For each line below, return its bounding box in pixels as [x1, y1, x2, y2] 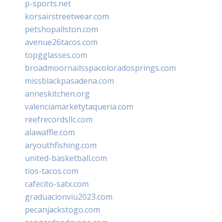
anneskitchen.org [25, 88, 90, 99]
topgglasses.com [25, 49, 87, 60]
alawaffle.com [25, 126, 75, 138]
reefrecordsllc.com [25, 113, 93, 125]
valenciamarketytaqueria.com [25, 101, 133, 112]
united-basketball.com [25, 152, 107, 164]
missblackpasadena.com [25, 75, 114, 86]
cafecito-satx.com [25, 178, 89, 189]
